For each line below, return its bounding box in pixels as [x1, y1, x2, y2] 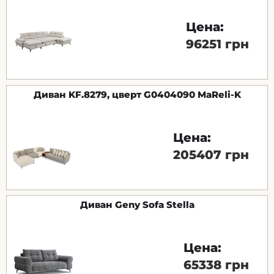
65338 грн [183, 257, 249, 273]
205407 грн [173, 147, 249, 162]
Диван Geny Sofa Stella [80, 199, 194, 211]
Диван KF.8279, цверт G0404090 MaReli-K [33, 88, 241, 100]
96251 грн [186, 36, 249, 51]
